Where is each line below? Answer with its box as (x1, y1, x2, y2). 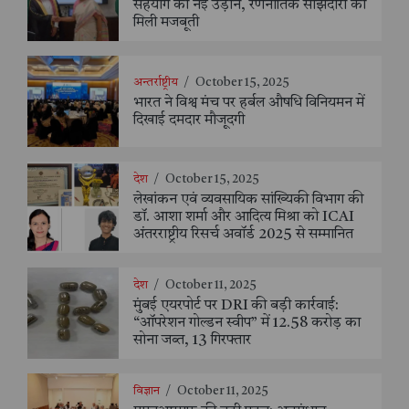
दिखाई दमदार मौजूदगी (133, 112, 245, 128)
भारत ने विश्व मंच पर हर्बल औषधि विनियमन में (133, 95, 364, 110)
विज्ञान (133, 385, 160, 398)
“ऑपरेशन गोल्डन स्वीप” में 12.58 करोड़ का (133, 316, 361, 331)
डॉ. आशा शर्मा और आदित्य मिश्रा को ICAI (133, 210, 354, 225)
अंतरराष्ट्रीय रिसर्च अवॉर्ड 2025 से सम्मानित (133, 227, 353, 243)
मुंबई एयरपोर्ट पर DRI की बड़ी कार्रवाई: (133, 299, 339, 314)
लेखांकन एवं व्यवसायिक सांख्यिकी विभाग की (133, 193, 363, 208)
